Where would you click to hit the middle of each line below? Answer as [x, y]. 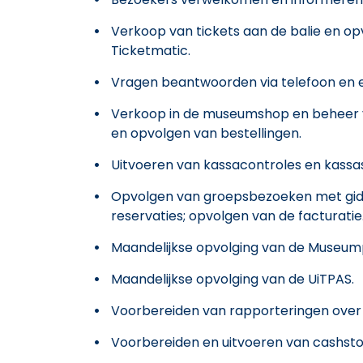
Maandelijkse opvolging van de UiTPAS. [233, 279]
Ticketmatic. [151, 50]
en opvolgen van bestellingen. [206, 133]
